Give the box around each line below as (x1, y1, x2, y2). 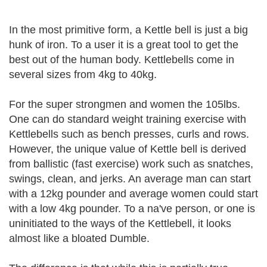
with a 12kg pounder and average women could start (9, 188, 258, 200)
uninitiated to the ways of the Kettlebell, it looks (9, 218, 231, 229)
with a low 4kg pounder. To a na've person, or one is (9, 203, 255, 215)
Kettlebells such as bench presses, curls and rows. (9, 128, 249, 140)
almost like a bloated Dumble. (9, 232, 150, 244)
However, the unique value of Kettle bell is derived (9, 143, 246, 155)
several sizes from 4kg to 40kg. (9, 69, 157, 80)
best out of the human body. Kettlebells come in (9, 54, 234, 66)
